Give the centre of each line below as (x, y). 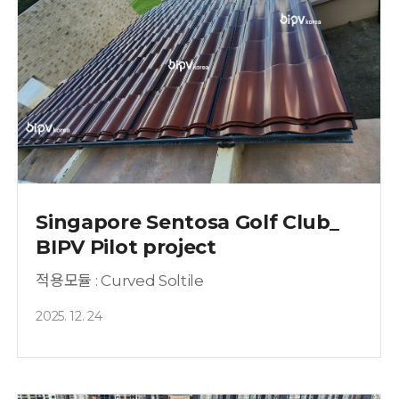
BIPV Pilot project (126, 247)
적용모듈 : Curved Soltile (120, 280)
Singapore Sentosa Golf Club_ (187, 222)
